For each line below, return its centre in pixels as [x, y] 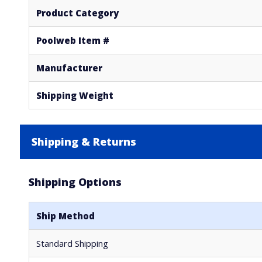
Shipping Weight [75, 95]
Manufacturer [69, 68]
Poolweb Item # [73, 40]
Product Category [77, 13]
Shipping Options [75, 182]
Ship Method [65, 216]
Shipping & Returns [84, 142]
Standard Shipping [72, 243]
